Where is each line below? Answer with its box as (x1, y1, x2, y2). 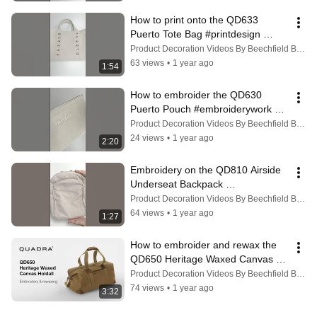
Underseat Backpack (130, 178, 223, 190)
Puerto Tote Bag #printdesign (130, 28, 260, 40)
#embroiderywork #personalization (130, 192, 284, 204)
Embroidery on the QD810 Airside (130, 164, 281, 176)
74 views (130, 283, 164, 294)
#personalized (130, 42, 193, 54)
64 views (130, 208, 164, 219)
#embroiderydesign (130, 117, 217, 129)
